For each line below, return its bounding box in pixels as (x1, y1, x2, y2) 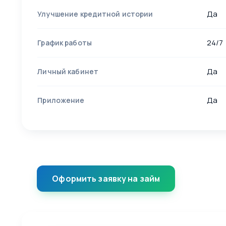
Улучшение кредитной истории (37, 9, 153, 19)
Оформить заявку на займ (52, 173, 160, 184)
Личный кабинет (37, 66, 99, 76)
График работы (37, 37, 92, 47)
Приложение (37, 95, 85, 105)
